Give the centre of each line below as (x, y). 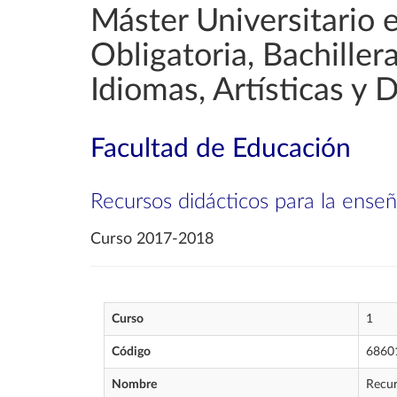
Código (131, 352)
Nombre (134, 385)
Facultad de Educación (221, 149)
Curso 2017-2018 (152, 239)
